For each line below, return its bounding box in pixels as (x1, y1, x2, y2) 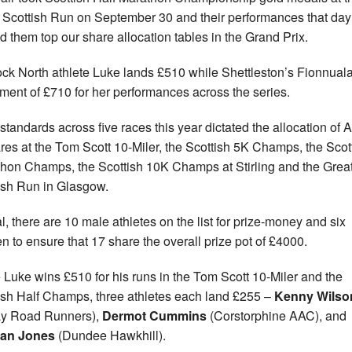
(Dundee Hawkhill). (55, 326, 166, 345)
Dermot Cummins (102, 306, 207, 325)
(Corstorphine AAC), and (207, 306, 346, 325)
